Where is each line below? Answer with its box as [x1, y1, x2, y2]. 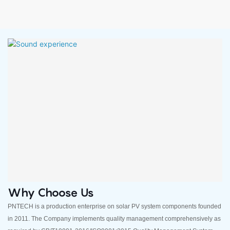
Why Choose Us [8, 185, 94, 199]
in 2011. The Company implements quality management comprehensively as [8, 215, 221, 223]
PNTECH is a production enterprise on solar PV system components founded [8, 203, 221, 210]
